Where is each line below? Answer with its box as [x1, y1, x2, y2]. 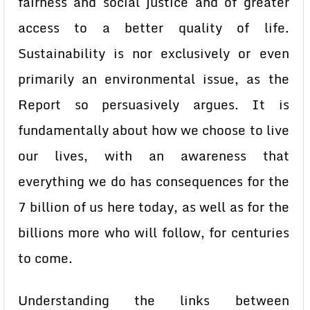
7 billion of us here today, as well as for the [18, 197, 289, 217]
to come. [18, 248, 73, 268]
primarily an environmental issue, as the [18, 69, 289, 89]
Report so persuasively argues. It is [18, 94, 289, 115]
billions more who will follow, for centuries [18, 222, 289, 243]
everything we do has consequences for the [18, 171, 289, 192]
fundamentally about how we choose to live [18, 120, 289, 140]
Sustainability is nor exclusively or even [18, 43, 289, 64]
